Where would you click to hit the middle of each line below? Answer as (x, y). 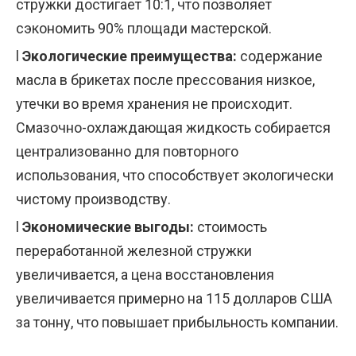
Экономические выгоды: (110, 227)
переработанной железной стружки (134, 251)
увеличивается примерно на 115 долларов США (174, 299)
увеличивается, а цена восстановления (145, 275)
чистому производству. (93, 199)
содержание (281, 56)
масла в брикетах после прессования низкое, (165, 80)
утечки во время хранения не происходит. (154, 104)
